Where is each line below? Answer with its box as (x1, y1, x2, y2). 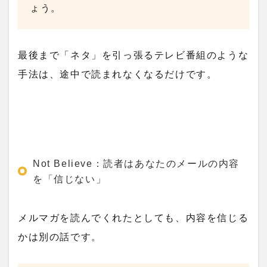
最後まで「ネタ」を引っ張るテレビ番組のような (18, 49, 249, 60)
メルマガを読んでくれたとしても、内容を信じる (18, 213, 249, 223)
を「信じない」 (33, 173, 107, 184)
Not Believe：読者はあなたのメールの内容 (33, 158, 240, 169)
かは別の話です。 (18, 232, 102, 243)
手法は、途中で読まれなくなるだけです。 (18, 69, 218, 79)
